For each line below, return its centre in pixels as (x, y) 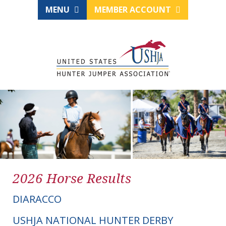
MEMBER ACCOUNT (134, 10)
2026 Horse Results (72, 178)
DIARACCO (37, 199)
